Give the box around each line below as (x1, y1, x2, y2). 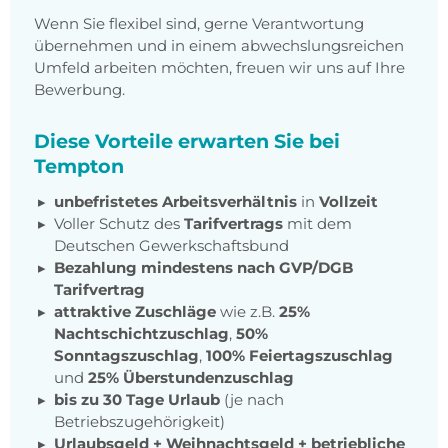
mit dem (283, 214, 352, 234)
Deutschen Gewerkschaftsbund (54, 236, 289, 256)
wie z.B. (216, 302, 279, 322)
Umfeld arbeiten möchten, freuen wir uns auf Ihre (34, 58, 405, 78)
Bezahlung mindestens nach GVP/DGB (54, 258, 353, 278)
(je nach (220, 390, 284, 410)
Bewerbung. (34, 80, 125, 100)
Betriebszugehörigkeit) (54, 412, 225, 432)
